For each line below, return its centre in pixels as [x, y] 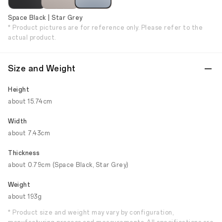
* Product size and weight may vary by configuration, [91, 213]
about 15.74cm [30, 102]
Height [19, 90]
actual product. [32, 38]
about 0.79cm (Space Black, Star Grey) [68, 165]
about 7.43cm [29, 133]
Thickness [24, 153]
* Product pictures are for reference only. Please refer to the [105, 28]
